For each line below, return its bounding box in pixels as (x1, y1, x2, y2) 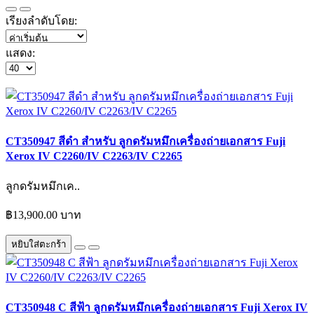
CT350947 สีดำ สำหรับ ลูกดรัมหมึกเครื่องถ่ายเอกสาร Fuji (6, 135, 285, 147)
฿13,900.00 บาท (6, 209, 81, 221)
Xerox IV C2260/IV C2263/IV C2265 (6, 149, 182, 162)
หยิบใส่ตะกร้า (11, 239, 66, 250)
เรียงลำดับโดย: (6, 14, 77, 27)
